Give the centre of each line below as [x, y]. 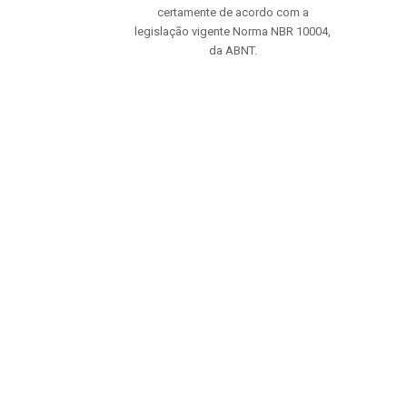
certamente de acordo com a [233, 12]
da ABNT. [233, 50]
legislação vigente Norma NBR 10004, [233, 31]
